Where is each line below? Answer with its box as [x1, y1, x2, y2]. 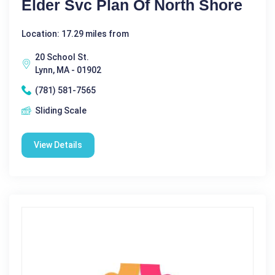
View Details [34, 139, 82, 150]
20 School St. [35, 52, 89, 62]
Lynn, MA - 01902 [35, 64, 101, 75]
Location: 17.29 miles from [21, 28, 129, 39]
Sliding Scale [35, 105, 87, 115]
